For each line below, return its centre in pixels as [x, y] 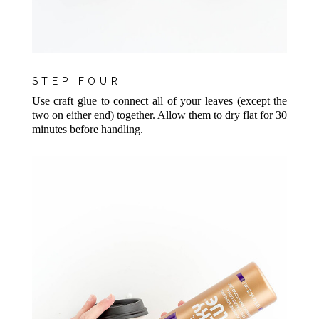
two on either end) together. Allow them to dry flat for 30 [159, 115]
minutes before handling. [87, 129]
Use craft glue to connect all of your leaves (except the [159, 100]
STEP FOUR [77, 82]
